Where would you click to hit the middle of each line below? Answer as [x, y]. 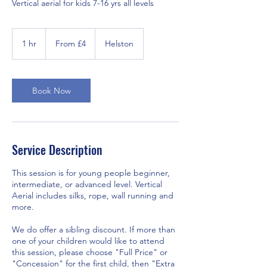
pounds [56, 51]
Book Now [51, 90]
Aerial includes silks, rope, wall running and [93, 195]
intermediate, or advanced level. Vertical [87, 184]
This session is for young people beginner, [91, 173]
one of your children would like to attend [88, 240]
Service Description [57, 149]
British [54, 45]
